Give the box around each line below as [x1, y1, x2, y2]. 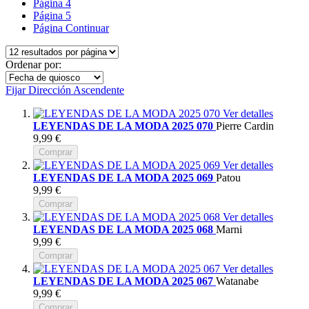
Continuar [66, 21, 109, 34]
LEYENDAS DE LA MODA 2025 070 [33, 119, 216, 132]
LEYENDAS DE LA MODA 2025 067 [33, 275, 216, 287]
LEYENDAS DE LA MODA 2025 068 [33, 223, 216, 235]
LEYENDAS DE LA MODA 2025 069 [33, 171, 216, 183]
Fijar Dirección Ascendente [6, 83, 124, 96]
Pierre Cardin [216, 119, 274, 132]
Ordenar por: [6, 58, 61, 70]
